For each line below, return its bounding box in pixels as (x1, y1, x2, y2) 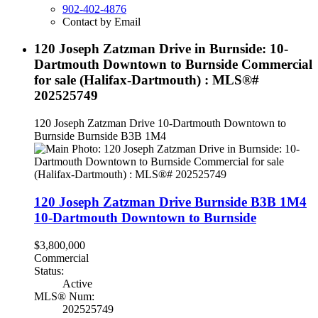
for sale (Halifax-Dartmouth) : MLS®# (34, 72, 259, 88)
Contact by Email (62, 15, 141, 28)
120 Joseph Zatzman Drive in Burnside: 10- (34, 41, 288, 57)
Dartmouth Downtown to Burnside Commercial (34, 57, 312, 72)
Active (62, 277, 92, 290)
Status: (34, 264, 64, 277)
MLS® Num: (34, 290, 94, 302)
